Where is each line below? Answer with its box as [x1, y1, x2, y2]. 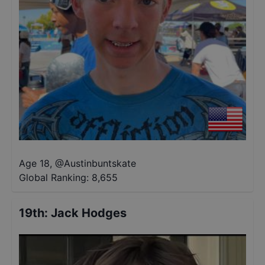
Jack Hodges [51, 206, 127, 220]
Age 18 [19, 157, 50, 169]
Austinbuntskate [64, 157, 136, 169]
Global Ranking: [19, 172, 89, 183]
